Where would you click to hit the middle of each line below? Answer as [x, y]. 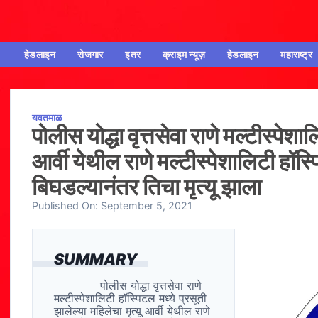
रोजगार [91, 55]
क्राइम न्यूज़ [184, 55]
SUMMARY [96, 259]
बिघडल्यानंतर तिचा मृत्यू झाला [147, 187]
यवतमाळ [47, 118]
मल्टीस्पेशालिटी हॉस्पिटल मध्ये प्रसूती [130, 298]
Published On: [66, 206]
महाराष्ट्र [296, 55]
